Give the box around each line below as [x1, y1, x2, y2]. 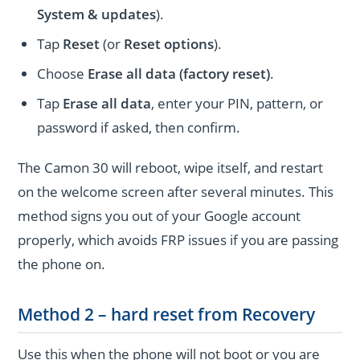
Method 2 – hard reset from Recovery [18, 303, 316, 326]
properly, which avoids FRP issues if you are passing [18, 230, 339, 249]
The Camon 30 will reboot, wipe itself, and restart [18, 157, 324, 177]
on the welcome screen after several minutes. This [18, 182, 334, 201]
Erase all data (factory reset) [88, 63, 271, 83]
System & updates [37, 5, 157, 24]
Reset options [124, 34, 215, 53]
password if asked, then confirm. [37, 117, 241, 137]
